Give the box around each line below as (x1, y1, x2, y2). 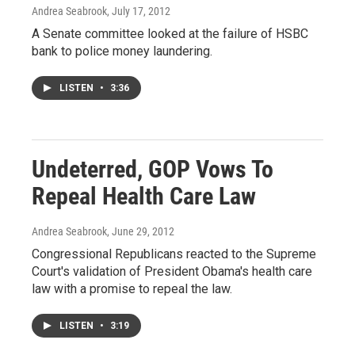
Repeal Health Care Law (32, 181, 256, 210)
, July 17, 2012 (107, 4, 170, 17)
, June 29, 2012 (107, 224, 174, 238)
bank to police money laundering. (32, 43, 212, 59)
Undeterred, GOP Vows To (32, 155, 273, 183)
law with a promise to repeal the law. (32, 281, 232, 296)
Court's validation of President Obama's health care (32, 263, 312, 279)
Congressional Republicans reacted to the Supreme (32, 246, 316, 261)
